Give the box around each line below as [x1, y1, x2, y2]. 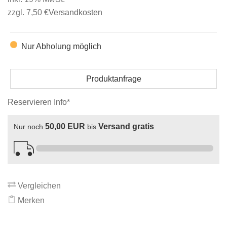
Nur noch [14, 123, 45, 131]
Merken [16, 196, 45, 205]
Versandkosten [49, 8, 102, 17]
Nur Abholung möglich [21, 42, 101, 51]
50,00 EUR [45, 122, 85, 131]
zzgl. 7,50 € [8, 8, 49, 17]
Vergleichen [16, 181, 61, 191]
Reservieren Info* [8, 98, 70, 107]
